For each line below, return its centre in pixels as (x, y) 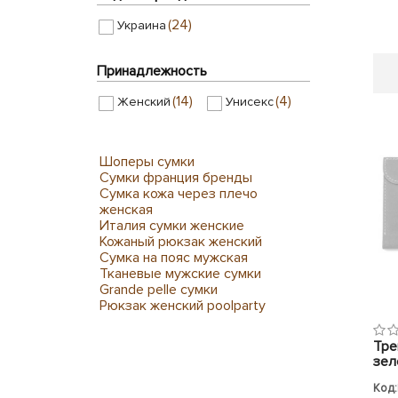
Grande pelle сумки (159, 290)
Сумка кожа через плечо (179, 194)
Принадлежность (152, 71)
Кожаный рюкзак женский (181, 242)
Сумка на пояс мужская (174, 258)
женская (126, 210)
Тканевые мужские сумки (180, 274)
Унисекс (249, 102)
